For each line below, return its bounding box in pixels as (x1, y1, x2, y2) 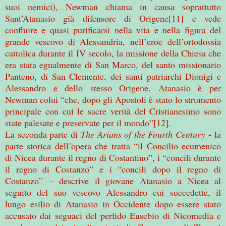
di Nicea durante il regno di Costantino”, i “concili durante (5, 151, 221, 163)
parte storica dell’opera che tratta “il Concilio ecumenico (5, 139, 221, 152)
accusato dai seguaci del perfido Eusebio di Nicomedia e (5, 209, 221, 221)
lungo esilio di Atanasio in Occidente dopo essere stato (5, 197, 221, 210)
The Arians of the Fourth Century (81, 128, 205, 140)
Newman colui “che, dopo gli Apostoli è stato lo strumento (5, 93, 221, 105)
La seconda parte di (5, 128, 81, 140)
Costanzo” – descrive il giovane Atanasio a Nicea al (5, 174, 221, 187)
